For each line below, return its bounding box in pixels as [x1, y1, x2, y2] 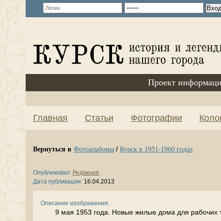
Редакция [73, 169, 99, 176]
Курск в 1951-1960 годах [120, 144, 193, 153]
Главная [33, 113, 68, 123]
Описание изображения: [40, 200, 110, 207]
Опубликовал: [33, 169, 71, 176]
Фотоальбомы [74, 144, 114, 153]
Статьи [85, 113, 113, 123]
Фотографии [131, 113, 182, 123]
